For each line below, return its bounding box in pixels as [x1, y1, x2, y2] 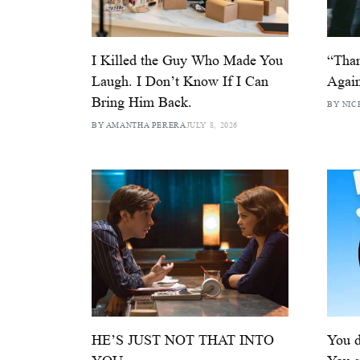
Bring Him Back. [92, 93, 192, 110]
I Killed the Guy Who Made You [92, 51, 283, 68]
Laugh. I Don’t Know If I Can [92, 72, 268, 89]
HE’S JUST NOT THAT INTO [92, 332, 274, 349]
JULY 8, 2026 [186, 120, 239, 129]
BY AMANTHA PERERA [92, 120, 186, 129]
